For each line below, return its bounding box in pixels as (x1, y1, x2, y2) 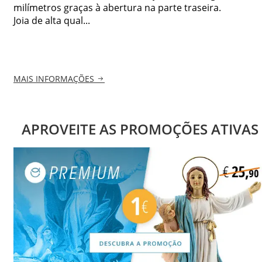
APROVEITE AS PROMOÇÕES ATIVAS (21, 119, 258, 139)
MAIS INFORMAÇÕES (13, 73, 94, 85)
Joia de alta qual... (13, 13, 90, 27)
